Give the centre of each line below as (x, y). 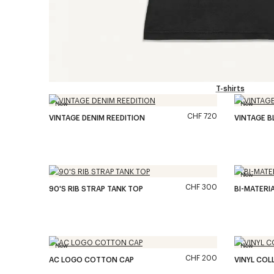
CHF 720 (202, 116)
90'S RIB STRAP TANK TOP (96, 188)
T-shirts (230, 88)
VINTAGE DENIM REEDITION (97, 117)
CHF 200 (201, 257)
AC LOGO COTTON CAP (91, 259)
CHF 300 (201, 187)
